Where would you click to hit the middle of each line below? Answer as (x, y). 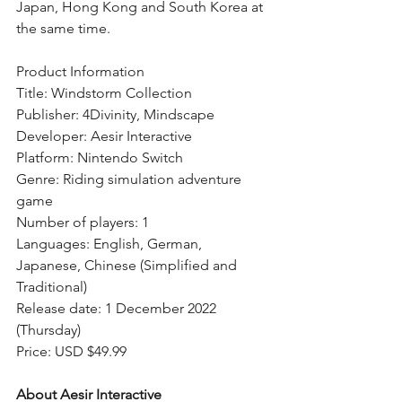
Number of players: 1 (83, 222)
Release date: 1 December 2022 (118, 308)
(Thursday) (48, 329)
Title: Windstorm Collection (104, 92)
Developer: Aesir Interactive (104, 135)
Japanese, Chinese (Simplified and (128, 265)
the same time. (63, 28)
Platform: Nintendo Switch (100, 157)
